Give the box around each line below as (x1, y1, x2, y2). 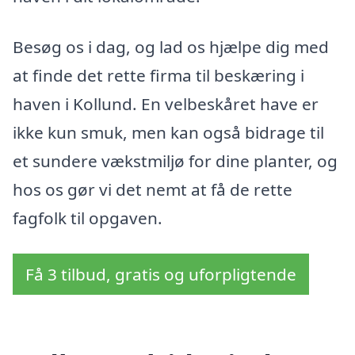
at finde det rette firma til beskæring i (13, 63, 304, 86)
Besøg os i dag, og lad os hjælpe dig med (13, 35, 329, 58)
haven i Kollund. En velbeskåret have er (13, 92, 319, 115)
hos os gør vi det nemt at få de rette (13, 177, 292, 200)
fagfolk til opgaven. (13, 206, 162, 229)
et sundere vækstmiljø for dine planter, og (13, 149, 338, 172)
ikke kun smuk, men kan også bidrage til (13, 120, 324, 143)
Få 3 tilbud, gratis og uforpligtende (25, 263, 296, 286)
